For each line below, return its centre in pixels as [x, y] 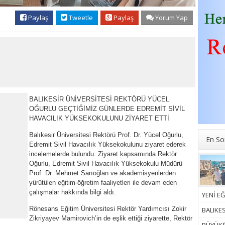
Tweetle [80, 18]
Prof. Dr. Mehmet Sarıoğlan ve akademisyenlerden [102, 173]
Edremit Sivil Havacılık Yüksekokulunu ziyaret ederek [107, 145]
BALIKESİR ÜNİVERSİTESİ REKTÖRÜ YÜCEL [99, 99]
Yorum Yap [171, 18]
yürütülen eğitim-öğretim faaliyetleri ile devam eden [103, 183]
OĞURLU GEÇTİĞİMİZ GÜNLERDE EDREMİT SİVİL [107, 109]
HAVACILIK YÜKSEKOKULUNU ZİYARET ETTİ [99, 119]
